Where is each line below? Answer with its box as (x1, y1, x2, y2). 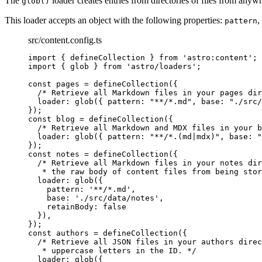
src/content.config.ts (28, 35, 102, 45)
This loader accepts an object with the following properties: (5, 15, 225, 25)
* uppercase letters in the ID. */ (42, 246, 196, 255)
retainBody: (47, 202, 103, 211)
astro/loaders (131, 61, 192, 71)
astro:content (187, 53, 248, 62)
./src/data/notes (80, 193, 154, 202)
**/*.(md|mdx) (154, 132, 215, 141)
